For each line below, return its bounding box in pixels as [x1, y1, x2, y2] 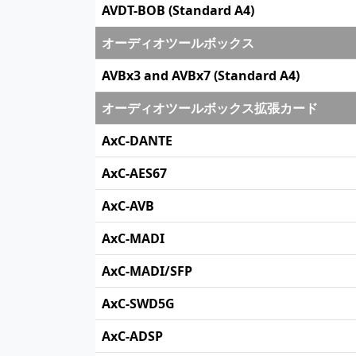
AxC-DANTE [102, 132, 172, 149]
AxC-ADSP [102, 327, 163, 345]
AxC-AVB [102, 197, 154, 215]
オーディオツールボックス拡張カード [102, 99, 318, 117]
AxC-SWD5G [102, 295, 175, 312]
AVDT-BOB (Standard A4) [102, 2, 254, 19]
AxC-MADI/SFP [102, 262, 192, 280]
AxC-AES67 [102, 164, 167, 182]
